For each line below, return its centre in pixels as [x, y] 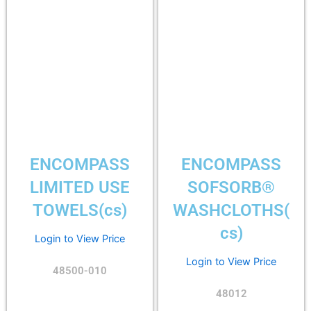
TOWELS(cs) [80, 211]
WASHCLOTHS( [231, 211]
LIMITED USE [80, 188]
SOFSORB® [231, 188]
